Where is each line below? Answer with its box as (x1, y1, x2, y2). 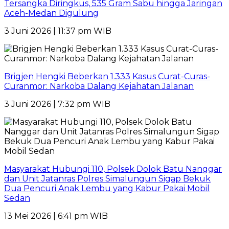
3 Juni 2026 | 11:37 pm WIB (4, 26, 111, 36)
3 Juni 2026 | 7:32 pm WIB (4, 99, 110, 109)
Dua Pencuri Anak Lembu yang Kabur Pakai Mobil (4, 183, 210, 193)
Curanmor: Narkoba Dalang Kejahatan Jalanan (4, 81, 194, 91)
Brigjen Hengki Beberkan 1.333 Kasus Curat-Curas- (4, 71, 210, 81)
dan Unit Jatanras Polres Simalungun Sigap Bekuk (4, 173, 211, 184)
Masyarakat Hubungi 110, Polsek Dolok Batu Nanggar (4, 164, 222, 174)
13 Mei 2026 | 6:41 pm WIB (4, 211, 108, 221)
